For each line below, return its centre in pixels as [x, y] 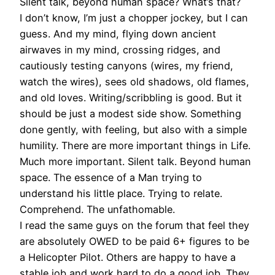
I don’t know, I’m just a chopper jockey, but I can [134, 18]
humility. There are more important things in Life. [135, 146]
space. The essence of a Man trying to [111, 178]
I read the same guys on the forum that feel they [134, 226]
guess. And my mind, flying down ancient [118, 34]
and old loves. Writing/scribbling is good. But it [131, 98]
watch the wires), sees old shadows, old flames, [134, 82]
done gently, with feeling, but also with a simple [133, 130]
